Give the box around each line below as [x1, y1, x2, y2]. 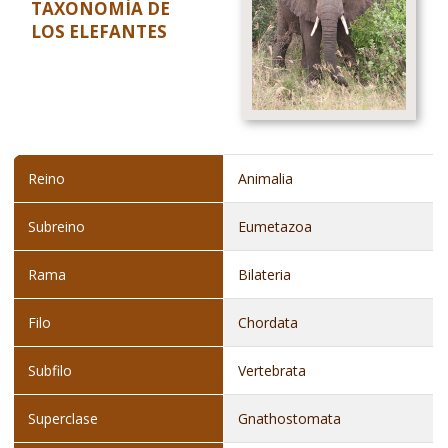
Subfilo [28, 361, 73, 380]
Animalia [238, 169, 294, 188]
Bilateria [238, 265, 292, 284]
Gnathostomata [238, 409, 342, 428]
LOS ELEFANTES [31, 20, 168, 43]
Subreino [28, 217, 86, 236]
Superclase [28, 409, 99, 428]
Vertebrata [238, 361, 307, 380]
